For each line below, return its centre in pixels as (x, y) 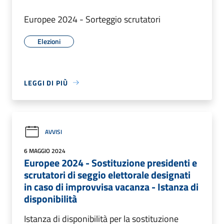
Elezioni (49, 41)
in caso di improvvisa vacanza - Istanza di (111, 186)
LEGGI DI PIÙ (46, 82)
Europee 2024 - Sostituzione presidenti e (110, 162)
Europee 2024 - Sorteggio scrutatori (92, 19)
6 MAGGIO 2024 (45, 150)
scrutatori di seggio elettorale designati (107, 174)
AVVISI (53, 132)
